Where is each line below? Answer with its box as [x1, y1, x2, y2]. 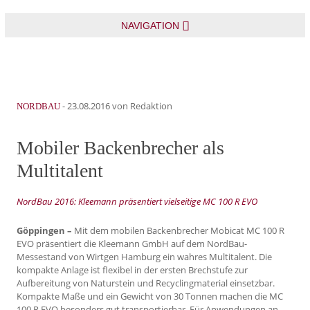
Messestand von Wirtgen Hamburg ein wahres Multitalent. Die [17, 250, 272, 264]
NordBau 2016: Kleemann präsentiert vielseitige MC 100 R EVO [17, 194, 257, 208]
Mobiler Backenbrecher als [17, 136, 224, 158]
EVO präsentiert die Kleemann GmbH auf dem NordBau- [17, 237, 247, 250]
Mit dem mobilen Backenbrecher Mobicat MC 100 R [72, 224, 284, 237]
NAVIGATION [120, 19, 179, 31]
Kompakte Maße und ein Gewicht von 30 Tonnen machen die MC [17, 290, 283, 303]
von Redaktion [110, 100, 172, 113]
